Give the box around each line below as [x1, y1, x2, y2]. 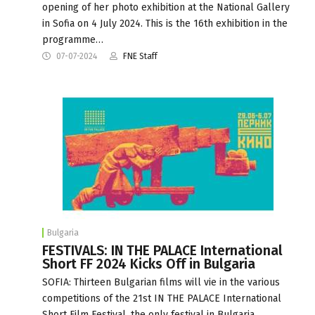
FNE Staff [123, 51, 157, 61]
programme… [42, 33, 103, 46]
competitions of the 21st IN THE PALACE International [42, 292, 281, 304]
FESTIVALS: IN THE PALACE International [42, 242, 283, 259]
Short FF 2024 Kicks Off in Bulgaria [42, 255, 255, 272]
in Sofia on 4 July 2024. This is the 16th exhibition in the [42, 17, 288, 30]
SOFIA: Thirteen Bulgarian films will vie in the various [42, 276, 280, 288]
